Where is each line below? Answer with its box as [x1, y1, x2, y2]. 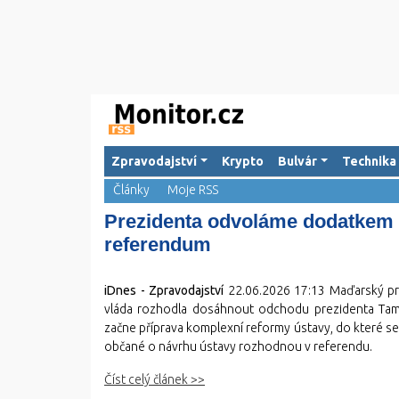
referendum [104, 233, 211, 256]
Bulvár [277, 154, 317, 168]
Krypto [221, 154, 264, 168]
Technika [341, 154, 396, 168]
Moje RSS [167, 183, 218, 197]
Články [113, 183, 150, 197]
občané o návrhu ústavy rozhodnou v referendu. [104, 339, 372, 354]
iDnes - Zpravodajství [104, 283, 224, 297]
